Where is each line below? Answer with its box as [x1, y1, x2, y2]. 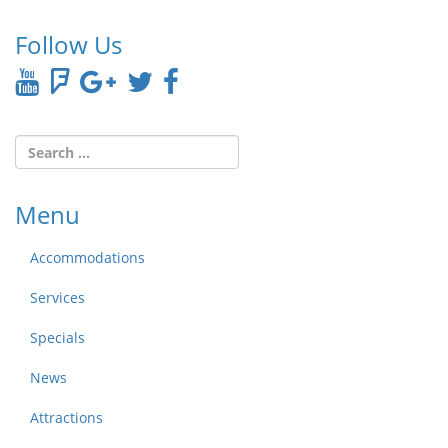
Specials [30, 328, 85, 348]
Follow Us [15, 27, 122, 61]
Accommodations [30, 248, 145, 268]
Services [30, 288, 85, 308]
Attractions [30, 408, 103, 428]
